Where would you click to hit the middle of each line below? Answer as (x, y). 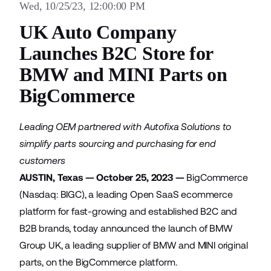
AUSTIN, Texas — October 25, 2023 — (102, 178)
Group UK (40, 245)
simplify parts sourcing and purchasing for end (118, 144)
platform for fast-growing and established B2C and (129, 211)
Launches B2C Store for (116, 53)
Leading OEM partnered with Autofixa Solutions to (126, 127)
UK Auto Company (98, 32)
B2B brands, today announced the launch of (115, 228)
